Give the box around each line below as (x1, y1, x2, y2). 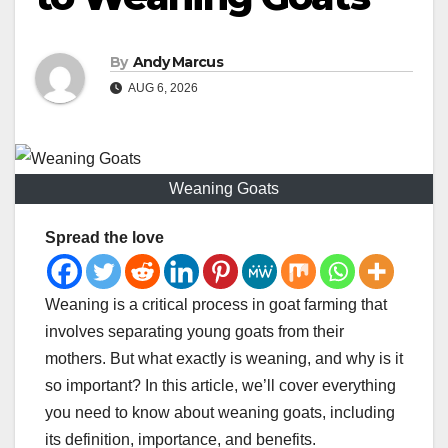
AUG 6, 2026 (126, 81, 198, 96)
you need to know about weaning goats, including (45, 404, 395, 422)
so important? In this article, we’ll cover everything (45, 377, 396, 395)
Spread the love (45, 229, 164, 247)
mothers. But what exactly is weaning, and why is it (45, 350, 403, 368)
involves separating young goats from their (45, 323, 344, 341)
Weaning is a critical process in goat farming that (45, 296, 387, 314)
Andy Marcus (132, 53, 223, 72)
